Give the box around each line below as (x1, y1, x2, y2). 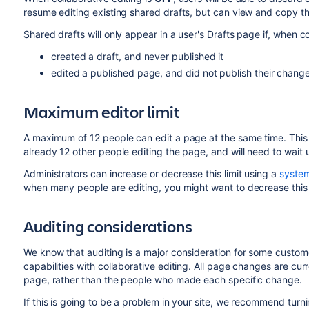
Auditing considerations (23, 215, 192, 237)
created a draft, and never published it (50, 50, 224, 62)
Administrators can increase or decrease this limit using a (23, 168, 279, 179)
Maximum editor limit (23, 101, 180, 123)
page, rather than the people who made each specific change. (23, 274, 302, 286)
